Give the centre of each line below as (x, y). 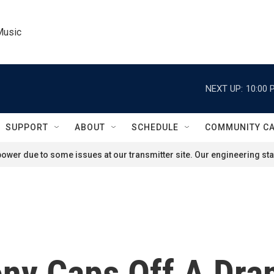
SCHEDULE (155, 127)
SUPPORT (27, 127)
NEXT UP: (224, 88)
